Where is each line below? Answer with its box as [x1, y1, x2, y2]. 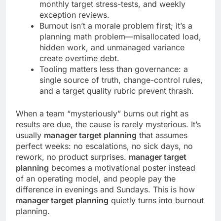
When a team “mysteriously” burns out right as [16, 109, 188, 119]
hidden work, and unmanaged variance [39, 42, 184, 53]
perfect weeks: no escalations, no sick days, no [16, 141, 193, 151]
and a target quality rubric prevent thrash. [39, 86, 194, 96]
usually [16, 130, 44, 141]
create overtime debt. [39, 53, 119, 64]
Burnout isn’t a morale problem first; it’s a [39, 21, 192, 31]
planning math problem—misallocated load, [39, 32, 201, 42]
